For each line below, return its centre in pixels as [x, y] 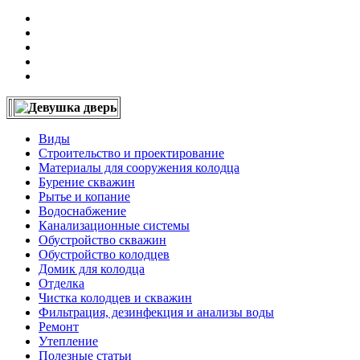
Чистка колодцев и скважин [115, 298]
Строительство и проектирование [131, 153]
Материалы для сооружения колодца [139, 168]
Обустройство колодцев [104, 255]
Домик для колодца [92, 269]
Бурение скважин [87, 182]
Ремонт [59, 327]
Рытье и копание [84, 197]
